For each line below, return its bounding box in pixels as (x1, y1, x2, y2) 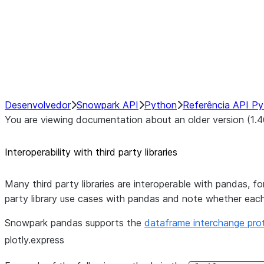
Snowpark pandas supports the (5, 217, 144, 229)
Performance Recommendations (75, 60, 217, 72)
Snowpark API (77, 99, 138, 111)
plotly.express (5, 234, 64, 246)
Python (144, 99, 177, 111)
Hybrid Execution (75, 1, 151, 13)
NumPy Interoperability (75, 31, 176, 42)
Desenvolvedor (5, 99, 71, 111)
